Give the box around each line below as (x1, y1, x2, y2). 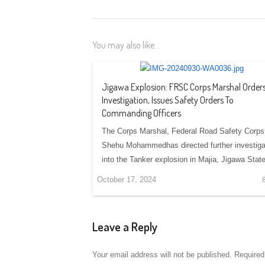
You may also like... (92, 38, 160, 51)
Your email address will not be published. (92, 250, 232, 259)
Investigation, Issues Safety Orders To (102, 93, 234, 106)
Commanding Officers (102, 106, 181, 119)
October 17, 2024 (97, 174, 156, 184)
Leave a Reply (92, 218, 157, 234)
